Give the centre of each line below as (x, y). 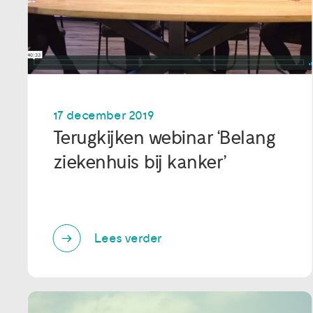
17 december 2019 (103, 116)
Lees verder (129, 238)
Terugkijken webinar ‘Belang (164, 138)
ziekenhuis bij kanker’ (140, 163)
